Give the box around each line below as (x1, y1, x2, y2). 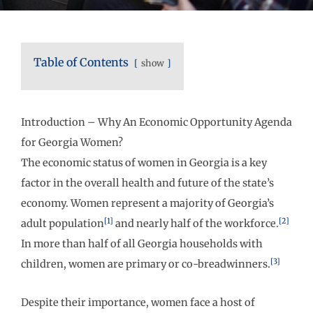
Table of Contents (34, 55, 129, 69)
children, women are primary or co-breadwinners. (21, 258, 270, 270)
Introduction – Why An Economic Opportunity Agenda (21, 116, 292, 129)
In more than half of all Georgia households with (21, 238, 263, 250)
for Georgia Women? (21, 136, 123, 149)
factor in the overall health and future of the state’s (21, 177, 274, 189)
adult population (21, 217, 104, 230)
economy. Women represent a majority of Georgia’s (21, 197, 274, 210)
